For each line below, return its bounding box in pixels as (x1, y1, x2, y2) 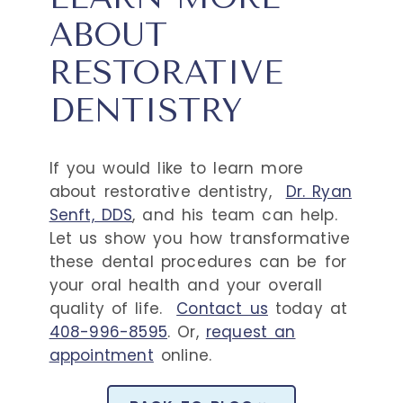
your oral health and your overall (49, 274, 322, 297)
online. (153, 345, 219, 367)
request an (205, 321, 296, 344)
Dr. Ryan (285, 181, 352, 203)
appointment (49, 345, 154, 367)
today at (267, 298, 348, 320)
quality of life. (49, 298, 170, 320)
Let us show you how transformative (49, 228, 351, 250)
